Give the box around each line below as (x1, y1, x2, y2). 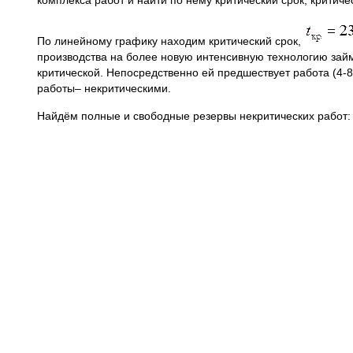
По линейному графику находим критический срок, (37, 35, 304, 47)
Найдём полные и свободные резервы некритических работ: (37, 110, 351, 122)
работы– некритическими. (37, 82, 171, 95)
